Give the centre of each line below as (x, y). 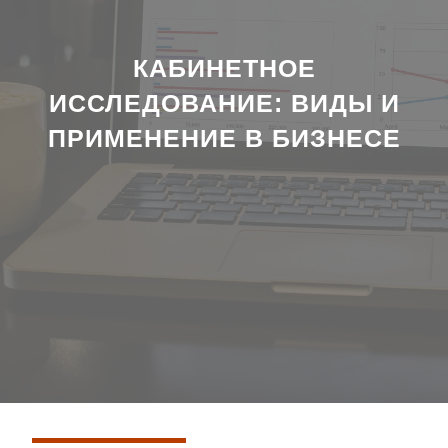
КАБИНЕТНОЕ (224, 67)
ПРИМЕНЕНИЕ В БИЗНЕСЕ (224, 137)
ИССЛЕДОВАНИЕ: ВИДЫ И (224, 102)
